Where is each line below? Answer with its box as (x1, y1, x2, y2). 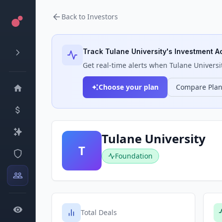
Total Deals (81, 208, 117, 217)
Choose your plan (99, 82, 159, 92)
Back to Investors (61, 12, 118, 21)
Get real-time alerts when (83, 60, 169, 70)
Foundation (115, 151, 153, 161)
